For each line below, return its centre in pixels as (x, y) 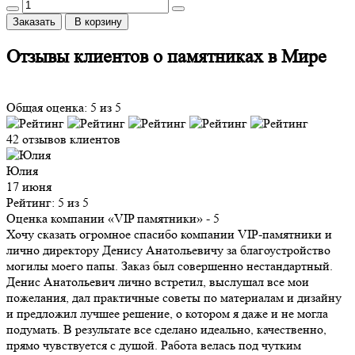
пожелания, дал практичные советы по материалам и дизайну (174, 298)
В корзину (98, 22)
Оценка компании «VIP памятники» (105, 219)
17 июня (29, 187)
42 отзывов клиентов (63, 139)
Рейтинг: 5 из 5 (48, 203)
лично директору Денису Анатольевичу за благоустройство (168, 250)
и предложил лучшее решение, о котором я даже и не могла (167, 314)
